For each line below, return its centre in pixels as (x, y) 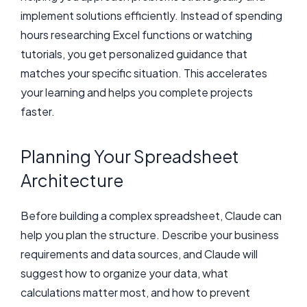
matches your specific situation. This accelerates (144, 73)
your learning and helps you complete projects (137, 92)
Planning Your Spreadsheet (130, 156)
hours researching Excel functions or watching (136, 34)
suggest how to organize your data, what (124, 273)
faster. (38, 111)
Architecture (72, 180)
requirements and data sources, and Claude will (139, 254)
